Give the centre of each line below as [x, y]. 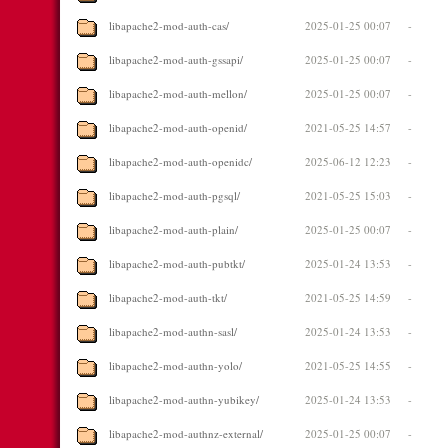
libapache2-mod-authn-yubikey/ [184, 399]
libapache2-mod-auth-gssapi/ [176, 59]
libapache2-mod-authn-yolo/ [175, 365]
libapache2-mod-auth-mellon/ [178, 93]
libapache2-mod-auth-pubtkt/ [177, 263]
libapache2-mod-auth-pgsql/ [174, 195]
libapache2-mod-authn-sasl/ [173, 331]
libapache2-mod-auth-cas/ [169, 25]
